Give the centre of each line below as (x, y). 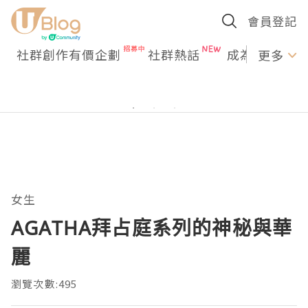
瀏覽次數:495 (44, 284)
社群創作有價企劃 (69, 54)
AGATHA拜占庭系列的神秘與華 (152, 228)
